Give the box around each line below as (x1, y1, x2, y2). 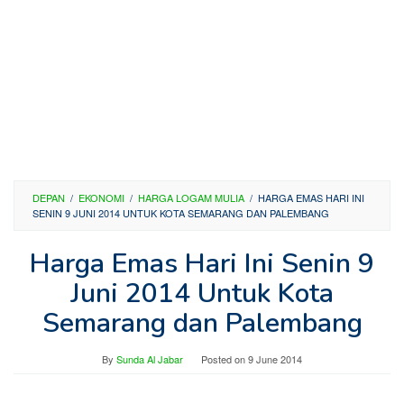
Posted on (201, 352, 248, 366)
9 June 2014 (248, 352, 302, 366)
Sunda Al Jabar (116, 352, 183, 366)
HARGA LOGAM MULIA (138, 190, 244, 205)
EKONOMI (78, 190, 124, 205)
